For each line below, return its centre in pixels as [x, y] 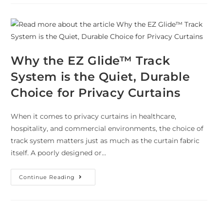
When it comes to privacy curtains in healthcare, [94, 117]
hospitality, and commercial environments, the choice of [107, 129]
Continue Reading [47, 177]
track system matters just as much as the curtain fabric [105, 141]
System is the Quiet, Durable [100, 77]
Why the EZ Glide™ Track [91, 61]
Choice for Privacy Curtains [96, 93]
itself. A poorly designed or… [59, 153]
